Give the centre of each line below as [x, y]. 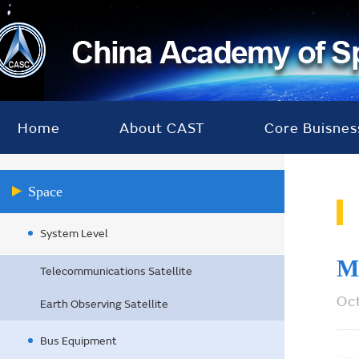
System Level [74, 234]
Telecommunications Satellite [116, 271]
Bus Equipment [79, 341]
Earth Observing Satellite [104, 304]
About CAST [162, 129]
